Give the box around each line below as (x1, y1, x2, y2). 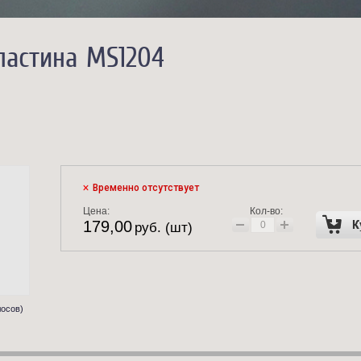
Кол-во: (249, 205, 283, 217)
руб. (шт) (135, 220, 193, 235)
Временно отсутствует (93, 182, 199, 193)
